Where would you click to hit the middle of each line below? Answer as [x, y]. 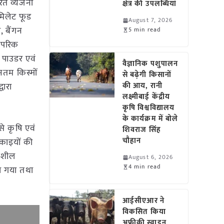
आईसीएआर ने [143, 201]
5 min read [145, 29]
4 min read [145, 166]
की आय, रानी [142, 86]
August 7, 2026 [151, 20]
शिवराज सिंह [142, 130]
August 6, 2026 [151, 157]
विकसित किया [144, 212]
